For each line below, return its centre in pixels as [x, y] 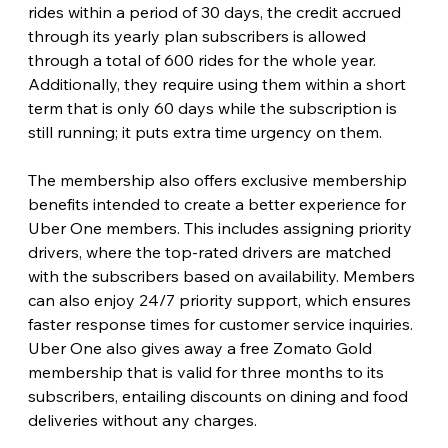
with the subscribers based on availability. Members [223, 275]
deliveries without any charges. [142, 419]
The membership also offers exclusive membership [219, 179]
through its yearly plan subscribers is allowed [198, 35]
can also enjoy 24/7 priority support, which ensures [221, 299]
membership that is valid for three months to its [207, 371]
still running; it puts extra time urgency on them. [204, 131]
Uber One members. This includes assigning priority [221, 227]
